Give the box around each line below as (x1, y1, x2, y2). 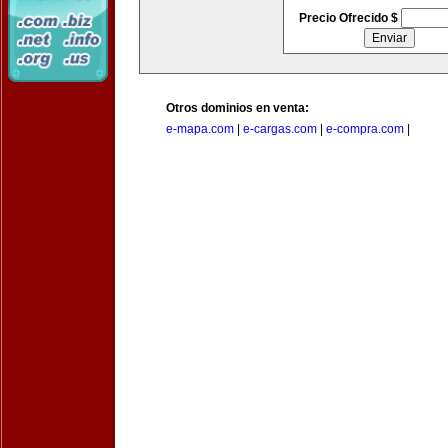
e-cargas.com (243, 122, 317, 136)
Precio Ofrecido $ (298, 11, 401, 25)
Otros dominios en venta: (166, 101, 309, 115)
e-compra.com (326, 122, 404, 136)
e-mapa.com (166, 122, 234, 136)
